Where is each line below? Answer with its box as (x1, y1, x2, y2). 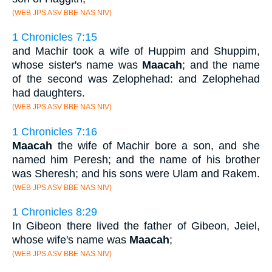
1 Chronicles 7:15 (12, 31, 97, 44)
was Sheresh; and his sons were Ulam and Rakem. (12, 167, 260, 180)
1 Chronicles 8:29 (12, 206, 97, 219)
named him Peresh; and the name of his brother (12, 153, 260, 166)
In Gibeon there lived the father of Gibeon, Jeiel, (12, 220, 260, 233)
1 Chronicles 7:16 (12, 125, 97, 138)
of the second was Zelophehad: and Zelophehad (12, 73, 260, 86)
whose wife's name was (12, 234, 129, 246)
